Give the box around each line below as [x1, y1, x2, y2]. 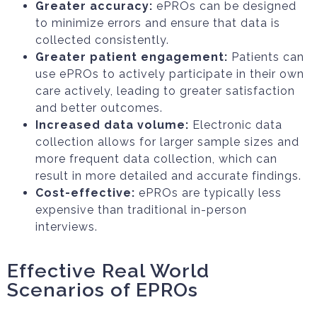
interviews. [35, 220, 98, 234]
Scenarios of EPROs [7, 279, 198, 301]
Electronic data [189, 118, 282, 132]
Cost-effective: [35, 186, 135, 200]
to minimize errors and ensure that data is [35, 16, 280, 30]
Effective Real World [7, 260, 209, 282]
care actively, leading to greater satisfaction [35, 84, 295, 98]
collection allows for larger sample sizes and [35, 135, 299, 149]
